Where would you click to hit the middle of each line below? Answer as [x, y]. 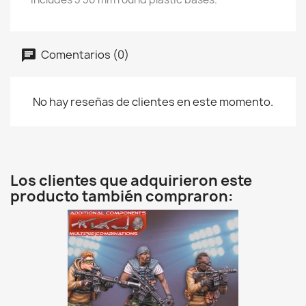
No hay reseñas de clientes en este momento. [153, 102]
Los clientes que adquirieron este [131, 181]
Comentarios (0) [84, 54]
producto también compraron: [122, 196]
